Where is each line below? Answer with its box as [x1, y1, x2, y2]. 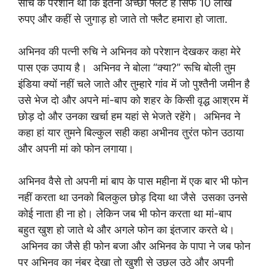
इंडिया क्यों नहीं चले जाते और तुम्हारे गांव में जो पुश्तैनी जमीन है [18, 77, 250, 90]
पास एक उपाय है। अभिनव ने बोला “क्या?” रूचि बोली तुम [18, 61, 235, 74]
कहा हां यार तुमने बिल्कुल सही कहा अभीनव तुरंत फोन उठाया [18, 126, 244, 139]
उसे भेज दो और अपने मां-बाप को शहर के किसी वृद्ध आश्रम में [18, 94, 248, 106]
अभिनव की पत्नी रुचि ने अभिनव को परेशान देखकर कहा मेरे [18, 45, 241, 58]
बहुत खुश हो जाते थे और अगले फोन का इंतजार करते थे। [18, 223, 235, 236]
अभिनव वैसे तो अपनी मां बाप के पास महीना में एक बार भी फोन [18, 175, 248, 187]
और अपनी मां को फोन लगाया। [18, 142, 134, 155]
